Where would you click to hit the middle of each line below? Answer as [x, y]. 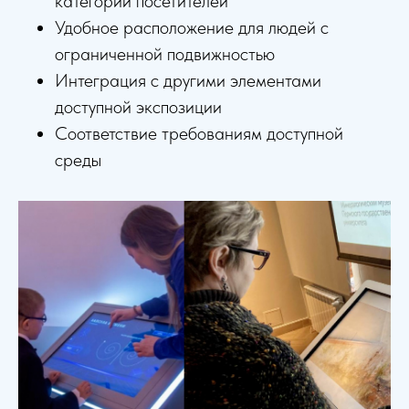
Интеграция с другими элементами [188, 80]
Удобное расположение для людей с [192, 27]
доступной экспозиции [138, 106]
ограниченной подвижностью [165, 53]
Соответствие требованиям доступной [199, 133]
